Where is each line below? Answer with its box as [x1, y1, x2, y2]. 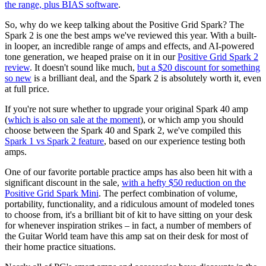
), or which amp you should [140, 114, 243, 125]
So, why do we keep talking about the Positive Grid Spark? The [5, 19, 244, 30]
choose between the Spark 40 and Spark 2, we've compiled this [5, 125, 241, 135]
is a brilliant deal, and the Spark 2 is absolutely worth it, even [31, 72, 261, 83]
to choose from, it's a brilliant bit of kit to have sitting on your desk [5, 209, 252, 220]
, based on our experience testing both [104, 135, 245, 146]
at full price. [5, 83, 49, 94]
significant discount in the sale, [5, 177, 122, 188]
